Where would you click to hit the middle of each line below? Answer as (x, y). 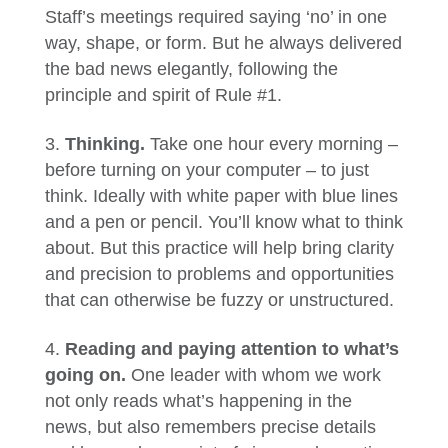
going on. (87, 375)
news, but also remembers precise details (210, 427)
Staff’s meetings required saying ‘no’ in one (215, 17)
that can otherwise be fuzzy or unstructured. (219, 300)
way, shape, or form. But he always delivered (223, 43)
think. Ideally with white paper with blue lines (221, 196)
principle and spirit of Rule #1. (163, 95)
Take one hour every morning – (273, 144)
